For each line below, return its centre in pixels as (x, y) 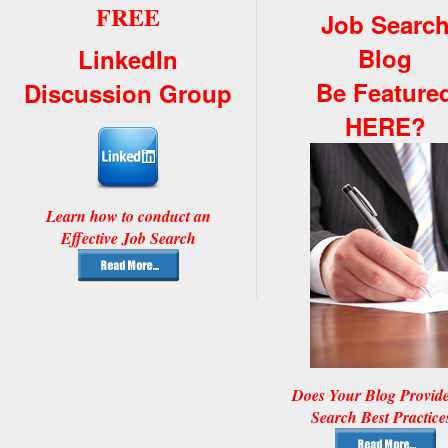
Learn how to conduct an (128, 215)
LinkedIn (128, 58)
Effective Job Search (128, 237)
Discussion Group (128, 92)
